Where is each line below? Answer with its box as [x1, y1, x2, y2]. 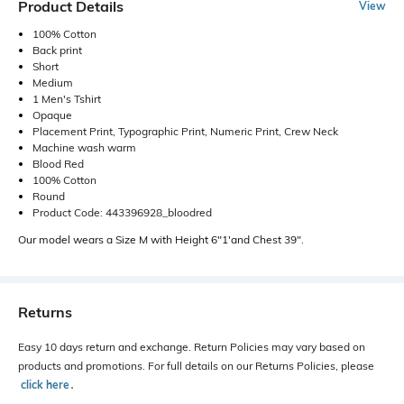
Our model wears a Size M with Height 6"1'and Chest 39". [18, 232, 304, 246]
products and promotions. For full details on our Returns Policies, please [18, 358, 374, 372]
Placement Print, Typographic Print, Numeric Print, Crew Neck [32, 124, 338, 138]
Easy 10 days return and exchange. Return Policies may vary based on [18, 339, 365, 353]
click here [21, 377, 69, 391]
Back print [32, 42, 82, 57]
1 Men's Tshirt [32, 91, 101, 106]
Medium [32, 75, 73, 89]
